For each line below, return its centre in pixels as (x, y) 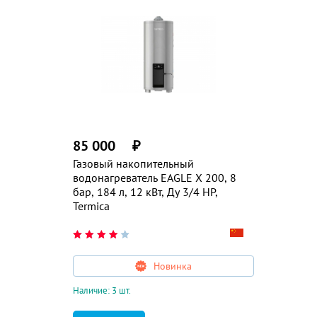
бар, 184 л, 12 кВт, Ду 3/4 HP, (145, 192)
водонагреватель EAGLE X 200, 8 (155, 178)
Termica (91, 206)
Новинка (173, 266)
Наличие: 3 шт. (102, 290)
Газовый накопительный (133, 163)
